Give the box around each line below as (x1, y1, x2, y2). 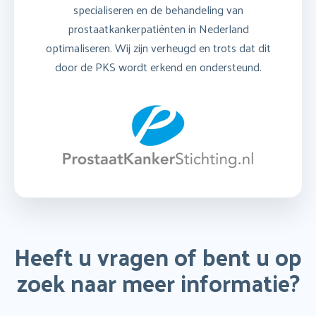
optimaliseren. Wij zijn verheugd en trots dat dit (45, 37, 271, 58)
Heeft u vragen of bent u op (14, 235, 302, 277)
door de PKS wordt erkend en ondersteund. (54, 56, 262, 77)
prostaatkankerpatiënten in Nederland (67, 18, 249, 39)
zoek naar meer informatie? (16, 261, 300, 303)
